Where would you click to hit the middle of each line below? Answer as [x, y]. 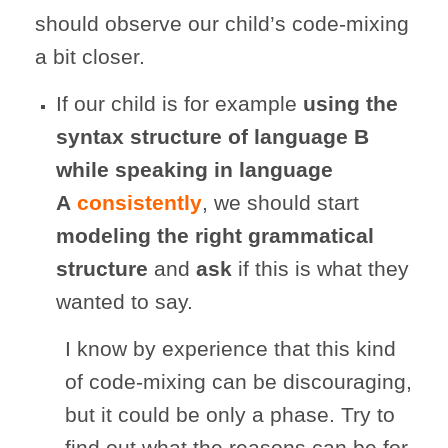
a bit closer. [90, 56]
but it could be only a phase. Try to [230, 414]
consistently [139, 202]
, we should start [280, 202]
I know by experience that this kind [230, 348]
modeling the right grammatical [215, 235]
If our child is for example [179, 103]
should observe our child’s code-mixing [222, 23]
